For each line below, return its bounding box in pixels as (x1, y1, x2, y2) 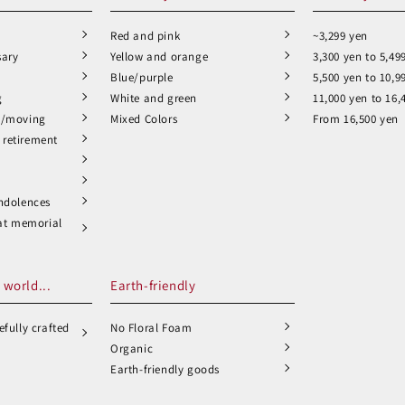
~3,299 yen (313, 28, 368, 43)
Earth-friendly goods (110, 362, 220, 377)
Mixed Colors (110, 111, 178, 127)
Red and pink (110, 28, 181, 43)
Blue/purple (110, 70, 174, 85)
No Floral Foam (110, 320, 193, 335)
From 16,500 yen (313, 111, 399, 127)
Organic (110, 341, 154, 356)
